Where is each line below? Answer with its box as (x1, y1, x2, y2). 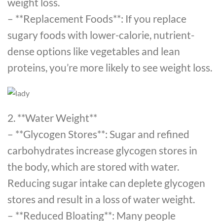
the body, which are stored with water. (7, 160, 179, 173)
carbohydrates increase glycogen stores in (7, 144, 197, 156)
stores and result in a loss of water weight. (7, 192, 195, 205)
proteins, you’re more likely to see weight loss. (7, 61, 212, 74)
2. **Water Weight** (7, 111, 97, 124)
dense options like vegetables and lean (7, 44, 180, 57)
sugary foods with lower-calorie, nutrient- (7, 28, 194, 41)
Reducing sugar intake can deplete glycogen (7, 176, 205, 189)
